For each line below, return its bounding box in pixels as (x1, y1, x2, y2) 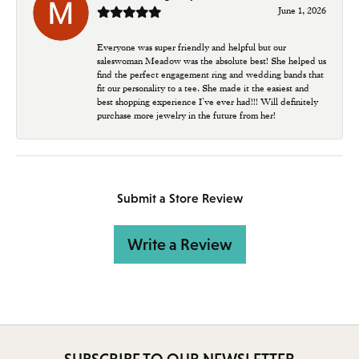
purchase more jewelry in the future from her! (97, 108, 276, 122)
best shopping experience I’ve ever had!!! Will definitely (97, 95, 318, 108)
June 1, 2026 (278, 3, 326, 17)
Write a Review (127, 235, 232, 253)
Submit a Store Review (116, 191, 243, 205)
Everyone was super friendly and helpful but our (97, 40, 286, 54)
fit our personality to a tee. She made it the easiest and (97, 81, 309, 95)
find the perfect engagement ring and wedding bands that (97, 67, 324, 81)
